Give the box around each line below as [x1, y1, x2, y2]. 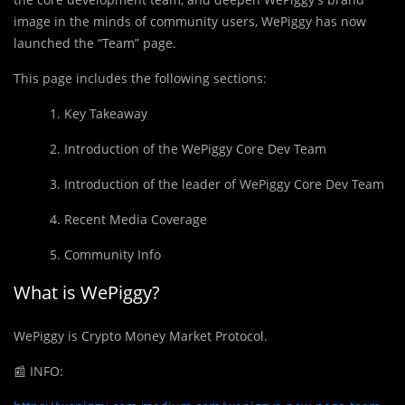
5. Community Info [50, 245, 161, 263]
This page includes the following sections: [14, 69, 267, 87]
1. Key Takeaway [50, 104, 147, 122]
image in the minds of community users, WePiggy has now [14, 12, 366, 30]
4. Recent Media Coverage [50, 210, 207, 228]
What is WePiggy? [14, 279, 160, 305]
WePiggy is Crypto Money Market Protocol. [14, 326, 268, 344]
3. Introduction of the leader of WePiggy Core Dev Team [50, 174, 384, 193]
